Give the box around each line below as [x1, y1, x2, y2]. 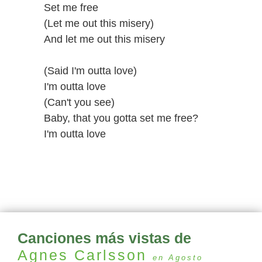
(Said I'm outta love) [44, 65, 137, 77]
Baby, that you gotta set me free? [44, 112, 198, 124]
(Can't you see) [44, 96, 115, 108]
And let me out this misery [44, 33, 165, 45]
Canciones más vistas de [18, 230, 191, 247]
